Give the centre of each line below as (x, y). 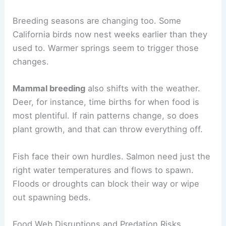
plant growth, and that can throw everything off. (108, 129)
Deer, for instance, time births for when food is (106, 102)
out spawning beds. (52, 197)
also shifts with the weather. (143, 89)
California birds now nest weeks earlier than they (110, 35)
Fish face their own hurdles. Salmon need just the (112, 156)
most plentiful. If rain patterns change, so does (106, 116)
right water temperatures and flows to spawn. (103, 170)
